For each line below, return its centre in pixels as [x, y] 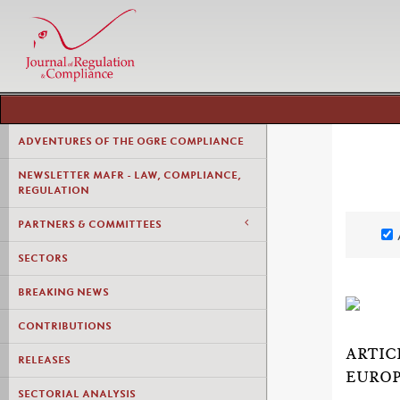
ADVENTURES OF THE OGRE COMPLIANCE [131, 141]
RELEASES [44, 360]
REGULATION [54, 190]
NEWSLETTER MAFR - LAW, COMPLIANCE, [129, 175]
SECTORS [43, 258]
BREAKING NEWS [63, 292]
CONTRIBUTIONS [65, 326]
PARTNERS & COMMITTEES [90, 224]
